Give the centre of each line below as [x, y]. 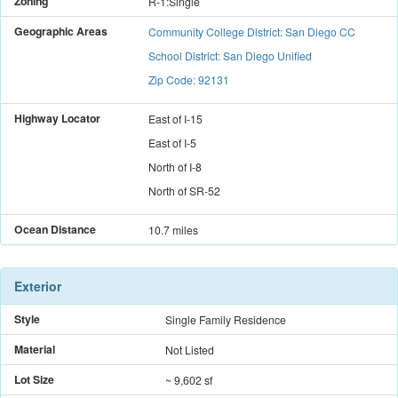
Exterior [38, 286]
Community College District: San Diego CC [252, 31]
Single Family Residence [226, 319]
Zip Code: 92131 [189, 79]
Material [35, 349]
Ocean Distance [55, 229]
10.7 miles [173, 229]
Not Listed [190, 349]
